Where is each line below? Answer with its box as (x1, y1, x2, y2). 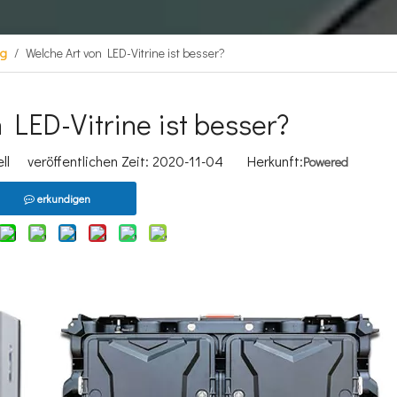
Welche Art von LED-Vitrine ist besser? (26, 44, 225, 61)
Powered (303, 153, 348, 170)
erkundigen (36, 191, 90, 206)
